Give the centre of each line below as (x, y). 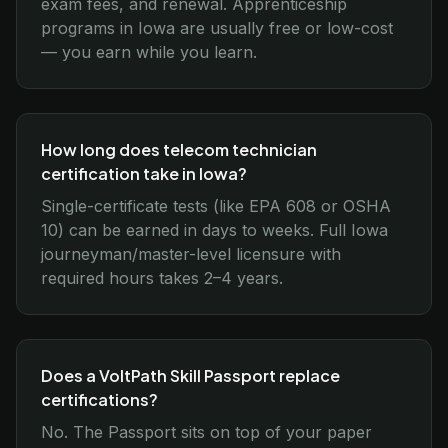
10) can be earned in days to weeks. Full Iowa (214, 230)
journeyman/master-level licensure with (191, 254)
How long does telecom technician (179, 149)
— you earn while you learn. (149, 52)
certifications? (99, 399)
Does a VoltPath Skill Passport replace (190, 375)
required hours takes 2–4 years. (162, 278)
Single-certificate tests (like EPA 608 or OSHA (216, 206)
